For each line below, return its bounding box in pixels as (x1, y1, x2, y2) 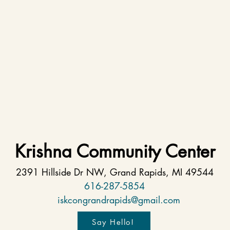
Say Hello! (92, 217, 134, 227)
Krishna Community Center (14, 140, 215, 163)
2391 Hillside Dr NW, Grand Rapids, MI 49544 (16, 166, 214, 178)
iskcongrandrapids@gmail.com (57, 194, 180, 206)
